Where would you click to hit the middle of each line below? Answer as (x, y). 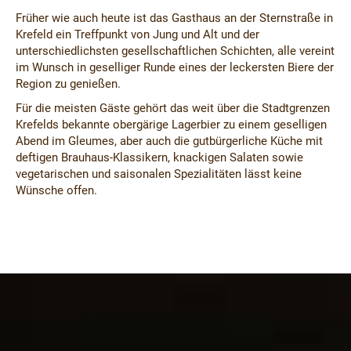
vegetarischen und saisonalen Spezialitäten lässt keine (159, 174)
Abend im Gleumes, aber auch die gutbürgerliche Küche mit (169, 141)
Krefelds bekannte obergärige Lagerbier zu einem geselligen (171, 125)
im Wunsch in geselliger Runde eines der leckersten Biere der (175, 67)
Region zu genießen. (68, 84)
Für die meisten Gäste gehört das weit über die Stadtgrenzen (173, 108)
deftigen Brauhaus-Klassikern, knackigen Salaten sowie (159, 157)
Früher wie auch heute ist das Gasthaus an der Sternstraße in (174, 18)
